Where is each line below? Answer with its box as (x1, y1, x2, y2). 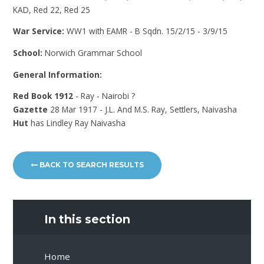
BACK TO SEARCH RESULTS (38, 160, 144, 170)
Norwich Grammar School (45, 47, 143, 58)
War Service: (13, 25, 67, 37)
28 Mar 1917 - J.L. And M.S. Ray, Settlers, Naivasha (48, 104, 237, 115)
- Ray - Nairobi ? (75, 90, 136, 102)
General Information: (13, 68, 103, 80)
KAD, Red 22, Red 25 (13, 4, 91, 15)
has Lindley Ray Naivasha (31, 117, 126, 129)
